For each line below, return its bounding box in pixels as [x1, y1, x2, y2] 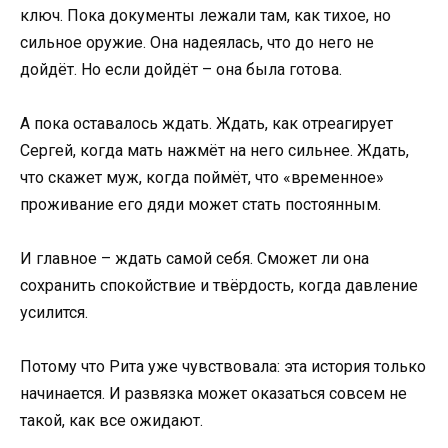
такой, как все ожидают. [20, 411, 203, 431]
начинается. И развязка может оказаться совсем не [20, 384, 407, 404]
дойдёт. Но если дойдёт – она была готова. [20, 59, 342, 79]
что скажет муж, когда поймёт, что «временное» [20, 168, 384, 187]
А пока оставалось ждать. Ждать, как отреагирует [20, 114, 393, 133]
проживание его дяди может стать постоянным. [20, 195, 381, 214]
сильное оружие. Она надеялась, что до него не [20, 32, 374, 52]
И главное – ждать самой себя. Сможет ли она [20, 249, 369, 269]
